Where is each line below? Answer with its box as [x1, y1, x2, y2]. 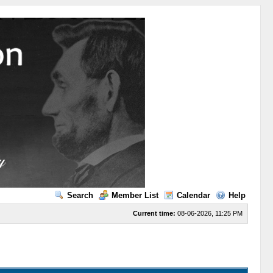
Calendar [176, 191, 210, 200]
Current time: [132, 210, 175, 217]
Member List [111, 191, 158, 200]
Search [66, 191, 93, 200]
